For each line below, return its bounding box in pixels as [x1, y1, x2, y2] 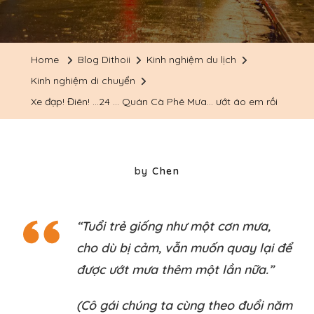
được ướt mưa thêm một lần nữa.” [76, 261, 273, 278]
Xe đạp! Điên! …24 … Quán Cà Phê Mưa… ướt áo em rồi [31, 95, 278, 109]
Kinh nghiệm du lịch [146, 53, 236, 67]
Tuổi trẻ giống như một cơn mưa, [81, 218, 271, 234]
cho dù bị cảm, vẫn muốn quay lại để [76, 240, 292, 256]
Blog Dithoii [78, 53, 130, 67]
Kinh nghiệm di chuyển [31, 74, 135, 88]
